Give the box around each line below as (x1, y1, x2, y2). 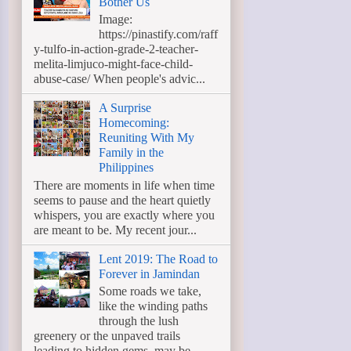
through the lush (99, 313, 179, 327)
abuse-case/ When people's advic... (34, 72, 205, 86)
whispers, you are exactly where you (34, 208, 215, 222)
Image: (99, 13, 133, 27)
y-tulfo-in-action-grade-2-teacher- (34, 42, 198, 56)
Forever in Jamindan (99, 266, 201, 280)
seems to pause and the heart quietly (34, 193, 211, 207)
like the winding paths (99, 299, 208, 313)
